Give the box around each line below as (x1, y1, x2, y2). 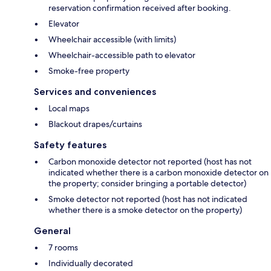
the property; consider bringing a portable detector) (48, 178, 246, 189)
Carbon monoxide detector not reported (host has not (48, 156, 252, 168)
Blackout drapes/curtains (48, 119, 142, 130)
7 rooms (48, 242, 78, 253)
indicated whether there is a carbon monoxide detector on (48, 167, 269, 178)
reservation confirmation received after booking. (48, 2, 231, 14)
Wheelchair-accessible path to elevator (48, 50, 195, 61)
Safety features (34, 139, 106, 151)
